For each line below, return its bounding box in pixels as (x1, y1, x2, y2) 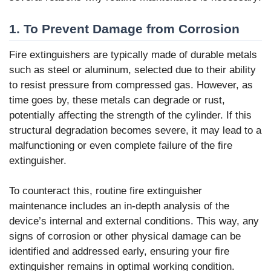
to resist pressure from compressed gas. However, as (9, 79, 253, 91)
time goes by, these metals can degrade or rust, (9, 94, 225, 106)
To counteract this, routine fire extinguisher (9, 185, 202, 197)
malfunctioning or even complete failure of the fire (9, 139, 232, 151)
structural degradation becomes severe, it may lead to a (9, 124, 261, 136)
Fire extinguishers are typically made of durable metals (9, 48, 257, 60)
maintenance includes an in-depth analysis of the (9, 200, 229, 212)
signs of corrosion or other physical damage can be (9, 230, 241, 243)
